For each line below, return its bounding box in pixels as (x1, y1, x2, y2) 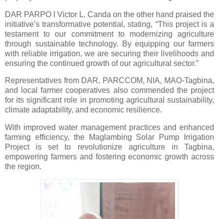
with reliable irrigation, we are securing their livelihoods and (5, 49, 214, 58)
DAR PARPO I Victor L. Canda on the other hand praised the (5, 10, 214, 19)
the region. (5, 162, 45, 171)
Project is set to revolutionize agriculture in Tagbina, (5, 143, 214, 152)
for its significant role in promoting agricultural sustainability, (5, 96, 214, 105)
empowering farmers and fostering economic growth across (5, 153, 214, 161)
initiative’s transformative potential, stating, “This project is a (5, 20, 214, 28)
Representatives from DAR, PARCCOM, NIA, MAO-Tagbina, (5, 76, 214, 85)
